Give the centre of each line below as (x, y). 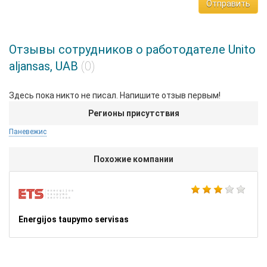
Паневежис (28, 132)
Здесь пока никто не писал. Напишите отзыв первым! (115, 95)
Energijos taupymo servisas (74, 219)
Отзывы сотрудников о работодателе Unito (132, 49)
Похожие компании (133, 159)
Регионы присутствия (133, 113)
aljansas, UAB (45, 66)
